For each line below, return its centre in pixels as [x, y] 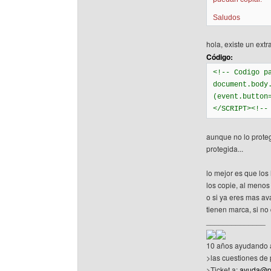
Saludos [227, 18]
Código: [220, 57]
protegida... [225, 149]
